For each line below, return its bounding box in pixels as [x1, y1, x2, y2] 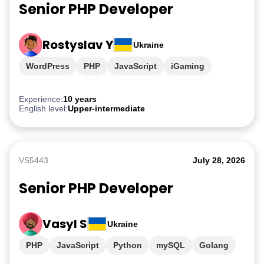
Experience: [19, 94, 63, 104]
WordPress [26, 61, 70, 71]
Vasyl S [42, 216, 87, 232]
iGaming [171, 61, 204, 71]
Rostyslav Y [42, 37, 113, 53]
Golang [199, 240, 229, 250]
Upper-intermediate [68, 104, 145, 113]
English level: [19, 104, 68, 113]
